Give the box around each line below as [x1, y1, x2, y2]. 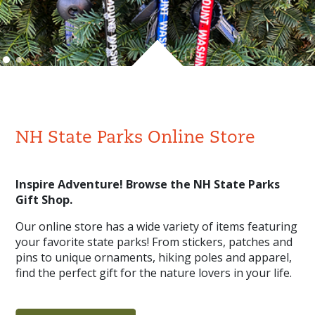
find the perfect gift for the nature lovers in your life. [15, 264, 292, 281]
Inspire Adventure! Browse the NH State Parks [15, 176, 281, 193]
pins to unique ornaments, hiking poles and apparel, [15, 249, 292, 265]
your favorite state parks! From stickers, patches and [15, 233, 293, 250]
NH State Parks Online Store [15, 129, 256, 147]
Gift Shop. [15, 192, 73, 208]
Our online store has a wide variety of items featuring [15, 218, 298, 234]
